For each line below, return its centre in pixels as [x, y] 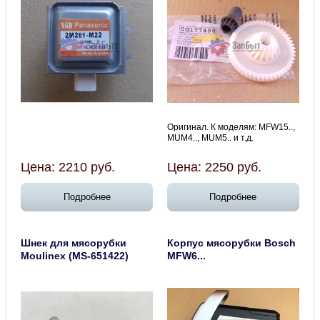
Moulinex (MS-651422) [75, 256]
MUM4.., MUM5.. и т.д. [210, 138]
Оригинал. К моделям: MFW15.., [231, 127]
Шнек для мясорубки [74, 243]
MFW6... [186, 256]
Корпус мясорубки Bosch [231, 243]
